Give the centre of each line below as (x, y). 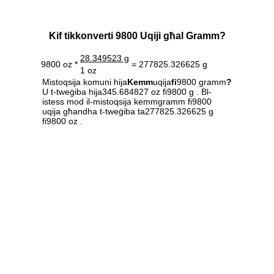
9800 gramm (202, 82)
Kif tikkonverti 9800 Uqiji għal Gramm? (137, 36)
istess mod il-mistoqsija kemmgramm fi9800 (127, 102)
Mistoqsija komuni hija (85, 82)
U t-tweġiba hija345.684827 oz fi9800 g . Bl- (127, 92)
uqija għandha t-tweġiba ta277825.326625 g (128, 112)
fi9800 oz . (62, 121)
